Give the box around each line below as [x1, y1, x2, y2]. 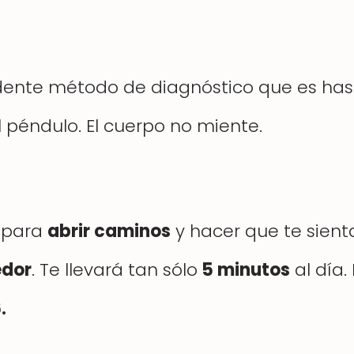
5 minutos [198, 257, 290, 282]
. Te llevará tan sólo [32, 257, 198, 282]
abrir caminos [47, 218, 171, 243]
